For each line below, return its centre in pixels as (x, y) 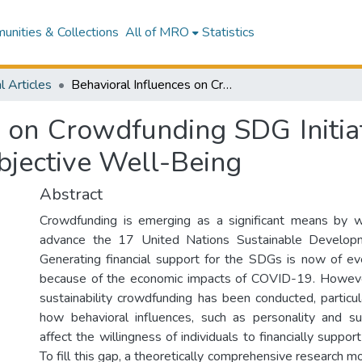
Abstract (71, 194)
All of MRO (157, 32)
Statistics (228, 32)
